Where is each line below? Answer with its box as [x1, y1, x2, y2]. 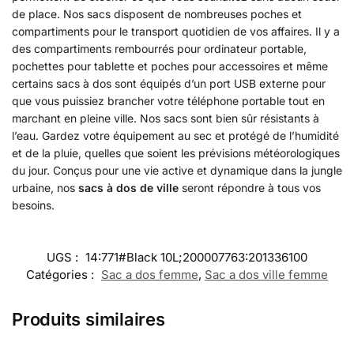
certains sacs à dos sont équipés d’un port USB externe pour [12, 77, 326, 91]
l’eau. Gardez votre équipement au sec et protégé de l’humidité [12, 129, 339, 143]
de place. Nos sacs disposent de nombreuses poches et [12, 7, 302, 21]
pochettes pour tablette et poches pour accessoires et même [12, 59, 328, 73]
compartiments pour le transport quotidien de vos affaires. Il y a [12, 24, 340, 39]
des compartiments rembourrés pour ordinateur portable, [12, 42, 307, 56]
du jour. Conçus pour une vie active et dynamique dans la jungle [12, 164, 342, 178]
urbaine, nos [12, 181, 78, 195]
